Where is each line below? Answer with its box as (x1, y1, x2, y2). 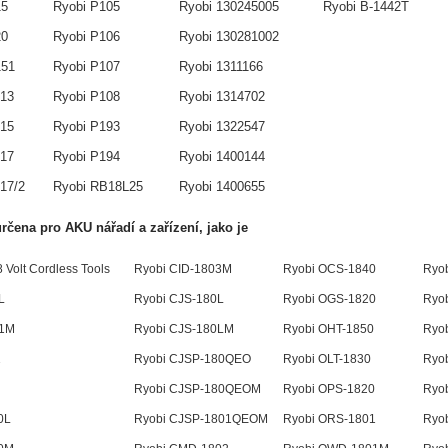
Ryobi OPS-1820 (282, 382, 375, 397)
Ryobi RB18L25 (52, 179, 143, 195)
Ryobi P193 (52, 119, 120, 135)
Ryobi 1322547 (178, 119, 265, 135)
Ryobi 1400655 (178, 179, 265, 195)
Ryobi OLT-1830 (282, 352, 371, 367)
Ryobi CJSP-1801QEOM (133, 412, 268, 427)
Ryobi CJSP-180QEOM (133, 382, 261, 397)
